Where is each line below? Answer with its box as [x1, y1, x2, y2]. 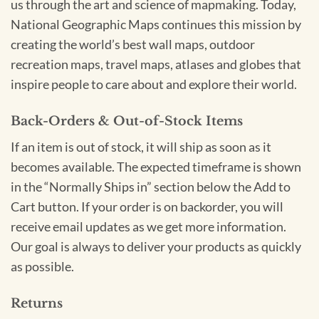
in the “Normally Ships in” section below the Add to [11, 179, 291, 195]
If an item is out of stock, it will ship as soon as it [11, 140, 271, 155]
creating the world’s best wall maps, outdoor [11, 37, 255, 53]
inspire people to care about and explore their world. [11, 77, 297, 93]
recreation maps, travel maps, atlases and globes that [11, 57, 301, 73]
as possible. [11, 259, 74, 275]
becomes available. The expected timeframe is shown [11, 159, 301, 175]
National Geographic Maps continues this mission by [11, 17, 301, 33]
